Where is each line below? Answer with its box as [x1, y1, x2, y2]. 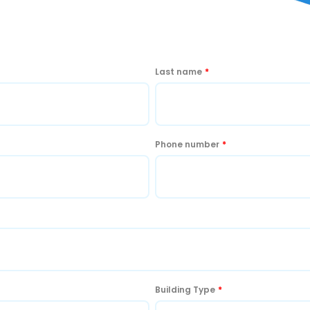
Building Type [155, 283, 215, 295]
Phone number [155, 138, 219, 150]
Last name [155, 65, 202, 77]
